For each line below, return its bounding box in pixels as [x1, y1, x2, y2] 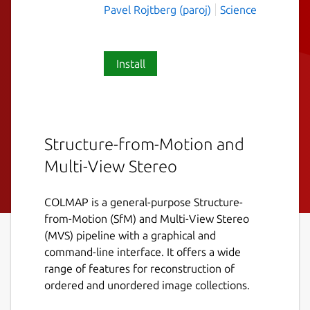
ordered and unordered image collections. [44, 278, 250, 291]
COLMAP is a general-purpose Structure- [44, 195, 243, 208]
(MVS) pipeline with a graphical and [44, 228, 216, 241]
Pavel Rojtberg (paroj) [104, 3, 214, 16]
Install [116, 57, 145, 70]
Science [220, 3, 257, 16]
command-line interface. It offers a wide [44, 245, 241, 258]
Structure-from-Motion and [44, 135, 244, 154]
